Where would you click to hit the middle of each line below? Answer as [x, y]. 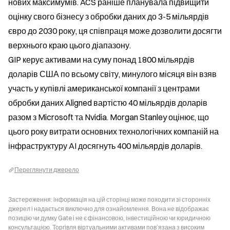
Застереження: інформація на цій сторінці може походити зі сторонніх [109, 199]
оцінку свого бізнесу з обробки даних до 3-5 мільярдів [109, 16]
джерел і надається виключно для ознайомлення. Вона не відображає [109, 209]
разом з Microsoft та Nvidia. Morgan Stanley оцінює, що [109, 117]
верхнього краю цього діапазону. [70, 45]
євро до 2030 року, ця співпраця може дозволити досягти [115, 31]
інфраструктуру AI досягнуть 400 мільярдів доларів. [105, 146]
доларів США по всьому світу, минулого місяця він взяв [112, 74]
